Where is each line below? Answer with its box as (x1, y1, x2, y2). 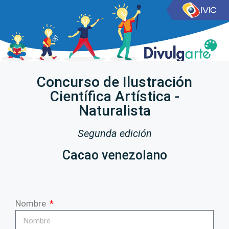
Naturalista (78, 102, 151, 119)
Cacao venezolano (62, 148, 167, 163)
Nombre (15, 198, 48, 209)
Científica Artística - (50, 88, 179, 105)
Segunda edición (77, 127, 152, 140)
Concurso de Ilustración (37, 74, 192, 90)
